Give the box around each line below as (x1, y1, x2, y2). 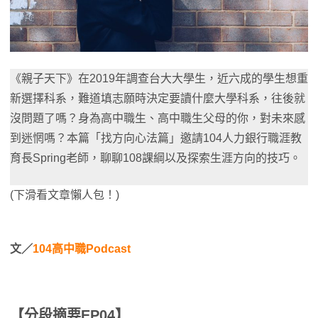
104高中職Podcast (33, 243, 131, 256)
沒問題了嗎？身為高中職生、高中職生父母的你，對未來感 (10, 112, 305, 125)
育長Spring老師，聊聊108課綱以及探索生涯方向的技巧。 (10, 152, 301, 165)
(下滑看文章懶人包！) (10, 189, 119, 202)
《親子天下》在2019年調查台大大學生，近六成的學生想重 (10, 72, 308, 85)
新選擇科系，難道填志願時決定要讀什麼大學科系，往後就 (10, 92, 305, 105)
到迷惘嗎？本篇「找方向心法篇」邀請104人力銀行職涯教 (10, 132, 302, 145)
